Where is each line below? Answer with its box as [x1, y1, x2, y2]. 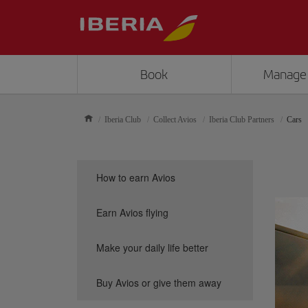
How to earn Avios [96, 170, 175, 184]
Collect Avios [153, 115, 197, 124]
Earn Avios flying [96, 206, 168, 219]
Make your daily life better [96, 241, 208, 254]
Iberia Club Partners [209, 115, 274, 124]
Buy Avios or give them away [96, 276, 221, 289]
